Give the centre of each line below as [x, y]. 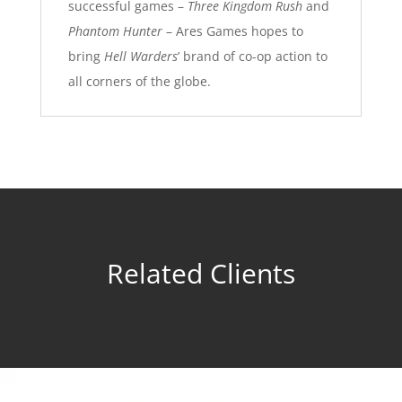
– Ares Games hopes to [232, 31]
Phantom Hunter [115, 31]
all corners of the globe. [139, 81]
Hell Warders [140, 56]
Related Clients [201, 273]
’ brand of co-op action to [252, 56]
